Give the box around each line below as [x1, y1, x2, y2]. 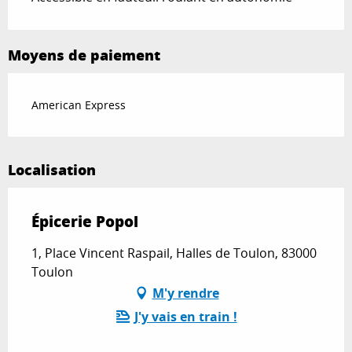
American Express [31, 97, 126, 112]
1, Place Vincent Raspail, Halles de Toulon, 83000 [31, 244, 317, 262]
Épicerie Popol [31, 210, 138, 232]
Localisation [8, 159, 96, 180]
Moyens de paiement [8, 44, 160, 65]
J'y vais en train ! [134, 307, 237, 325]
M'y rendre [152, 284, 219, 302]
